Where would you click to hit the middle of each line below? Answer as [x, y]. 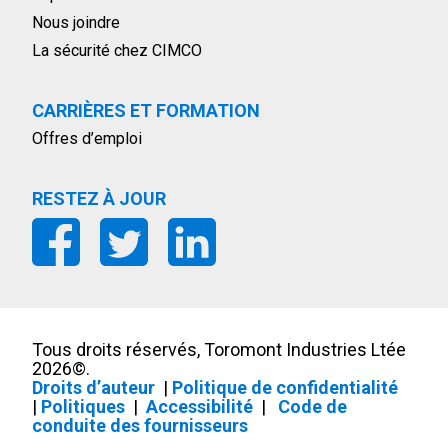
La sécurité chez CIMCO [117, 51]
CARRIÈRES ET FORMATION [146, 111]
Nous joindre [76, 23]
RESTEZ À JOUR [99, 199]
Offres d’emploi [87, 139]
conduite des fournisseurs [140, 426]
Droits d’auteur [93, 388]
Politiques [83, 407]
